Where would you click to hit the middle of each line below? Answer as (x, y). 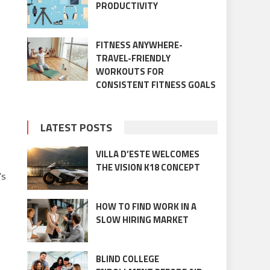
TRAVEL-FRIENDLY (133, 58)
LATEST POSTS (77, 127)
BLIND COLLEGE (127, 259)
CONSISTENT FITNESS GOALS (155, 84)
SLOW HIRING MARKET (142, 220)
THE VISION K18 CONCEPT (148, 167)
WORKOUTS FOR (130, 71)
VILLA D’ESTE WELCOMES (147, 154)
